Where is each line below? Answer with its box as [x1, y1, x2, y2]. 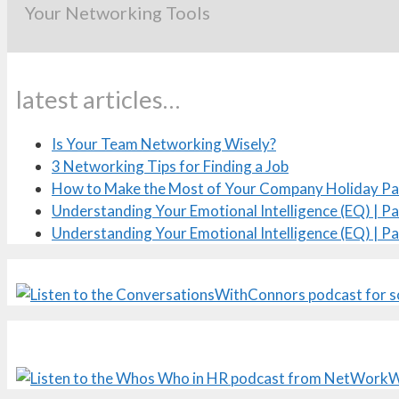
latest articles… [16, 84, 180, 114]
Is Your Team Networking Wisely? [52, 134, 276, 153]
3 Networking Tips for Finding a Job [52, 156, 289, 175]
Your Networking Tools [25, 2, 210, 24]
